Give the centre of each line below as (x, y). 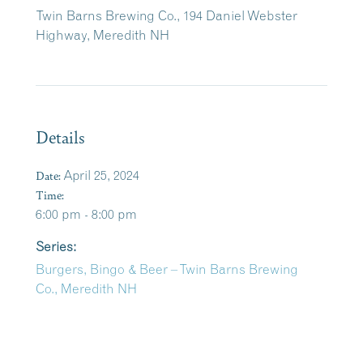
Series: (56, 246)
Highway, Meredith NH (102, 35)
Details (60, 137)
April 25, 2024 (101, 175)
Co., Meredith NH (86, 288)
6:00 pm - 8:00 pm (86, 214)
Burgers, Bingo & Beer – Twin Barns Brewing (167, 269)
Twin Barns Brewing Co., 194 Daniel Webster (167, 15)
